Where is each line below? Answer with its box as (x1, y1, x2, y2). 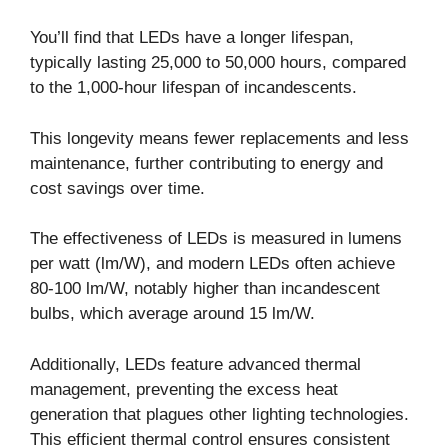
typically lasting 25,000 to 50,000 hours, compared (30, 53, 406, 73)
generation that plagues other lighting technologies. (30, 404, 409, 424)
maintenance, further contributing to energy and (30, 153, 383, 173)
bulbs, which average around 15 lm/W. (30, 304, 315, 324)
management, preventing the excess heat (30, 379, 338, 399)
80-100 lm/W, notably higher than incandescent (30, 279, 380, 299)
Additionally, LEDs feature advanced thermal (30, 354, 361, 374)
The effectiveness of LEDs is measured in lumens (30, 229, 402, 249)
